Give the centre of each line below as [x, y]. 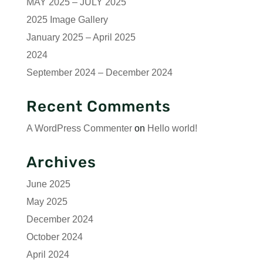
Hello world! [172, 128]
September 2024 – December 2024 [99, 73]
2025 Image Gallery [67, 20]
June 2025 [48, 184]
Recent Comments [98, 107]
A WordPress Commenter [79, 128]
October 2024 [54, 237]
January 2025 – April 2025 [81, 37]
